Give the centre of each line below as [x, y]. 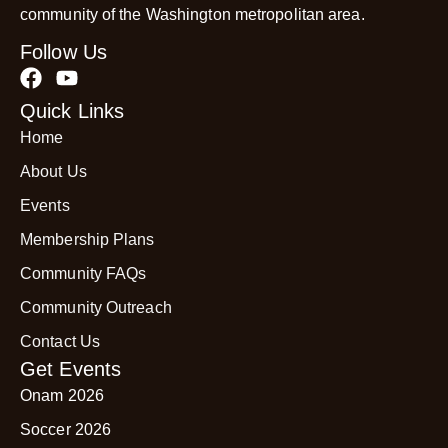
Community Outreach [96, 308]
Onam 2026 [62, 396]
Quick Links [72, 111]
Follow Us [63, 52]
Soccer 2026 [66, 430]
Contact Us [60, 342]
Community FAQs [83, 274]
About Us [53, 172]
